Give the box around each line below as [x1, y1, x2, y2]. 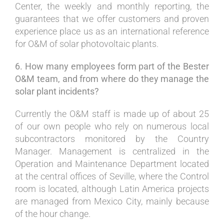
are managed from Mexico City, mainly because [15, 195, 209, 206]
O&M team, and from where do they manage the [15, 73, 209, 84]
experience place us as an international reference [15, 25, 209, 36]
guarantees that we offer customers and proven [15, 13, 209, 24]
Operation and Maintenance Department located [15, 158, 209, 169]
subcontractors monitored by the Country [15, 133, 209, 144]
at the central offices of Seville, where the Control [15, 170, 209, 181]
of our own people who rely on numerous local [15, 120, 209, 131]
